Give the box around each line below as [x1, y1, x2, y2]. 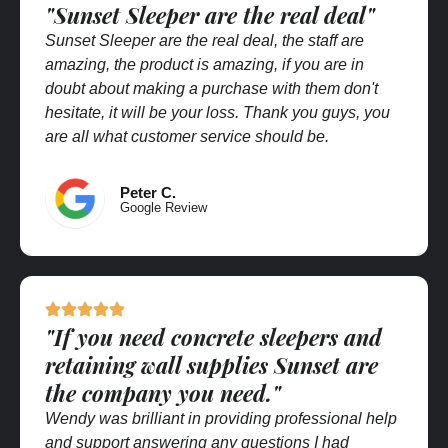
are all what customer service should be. [45, 127, 329, 145]
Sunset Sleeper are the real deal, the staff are [45, 31, 364, 49]
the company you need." [45, 377, 281, 408]
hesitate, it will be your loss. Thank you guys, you [45, 103, 390, 121]
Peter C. [120, 183, 176, 201]
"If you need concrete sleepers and [45, 321, 382, 352]
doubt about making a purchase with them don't [45, 79, 378, 97]
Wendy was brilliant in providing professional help [45, 409, 397, 427]
